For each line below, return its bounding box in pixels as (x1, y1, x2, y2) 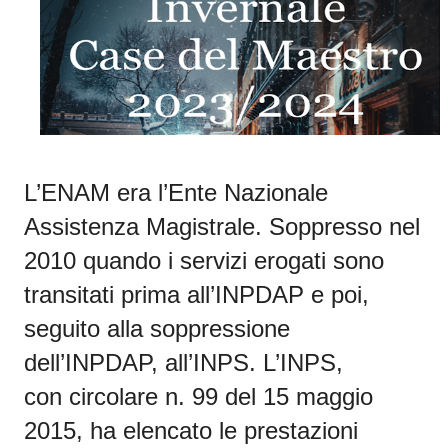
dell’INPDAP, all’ (24, 349, 193, 377)
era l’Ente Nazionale (110, 179, 328, 207)
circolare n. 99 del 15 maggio (69, 383, 373, 411)
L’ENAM (24, 179, 110, 207)
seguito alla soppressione (24, 315, 290, 343)
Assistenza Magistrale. (24, 213, 269, 241)
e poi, (304, 281, 369, 309)
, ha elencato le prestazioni (76, 417, 358, 445)
